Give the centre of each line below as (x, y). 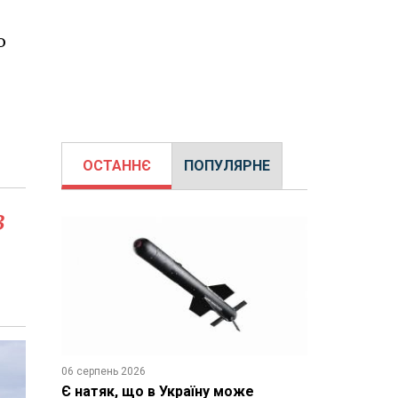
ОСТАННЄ (116, 166)
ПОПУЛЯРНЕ (227, 166)
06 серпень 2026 (103, 371)
